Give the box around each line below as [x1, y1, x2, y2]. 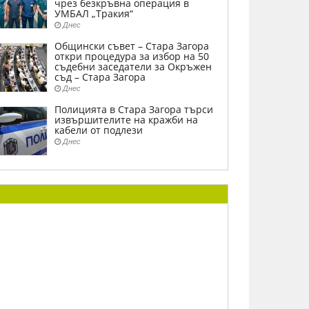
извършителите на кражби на [54, 113, 198, 126]
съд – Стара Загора [54, 70, 146, 83]
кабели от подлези [54, 123, 143, 137]
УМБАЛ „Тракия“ [54, 7, 133, 20]
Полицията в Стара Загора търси [54, 103, 213, 116]
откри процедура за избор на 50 [54, 50, 209, 63]
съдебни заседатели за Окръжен [54, 60, 212, 73]
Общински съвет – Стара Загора [54, 39, 209, 52]
